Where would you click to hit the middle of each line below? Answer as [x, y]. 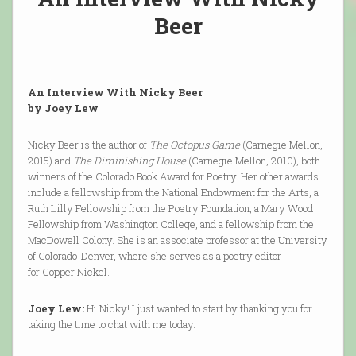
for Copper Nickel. [70, 272]
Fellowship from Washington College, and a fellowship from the [170, 224]
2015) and [50, 161]
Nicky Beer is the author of [88, 145]
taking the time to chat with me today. [111, 325]
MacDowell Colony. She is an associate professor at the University [177, 240]
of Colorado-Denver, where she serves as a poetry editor [154, 256]
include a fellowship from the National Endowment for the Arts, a [173, 193]
